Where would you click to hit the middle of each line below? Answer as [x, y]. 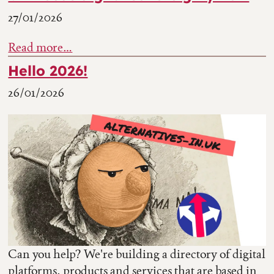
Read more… [40, 47]
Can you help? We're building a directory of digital [137, 254]
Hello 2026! [48, 71]
